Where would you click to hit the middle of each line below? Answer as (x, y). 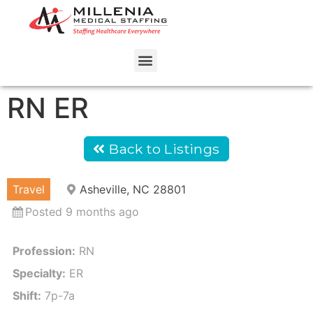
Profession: (44, 251)
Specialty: (39, 274)
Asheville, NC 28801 (133, 190)
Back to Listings (162, 149)
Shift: (27, 296)
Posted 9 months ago (82, 212)
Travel (29, 190)
